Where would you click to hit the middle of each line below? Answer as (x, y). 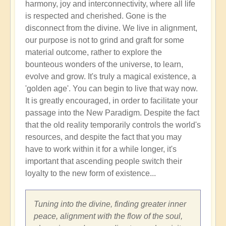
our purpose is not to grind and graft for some (105, 40)
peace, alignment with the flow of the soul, (108, 216)
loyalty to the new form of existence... (91, 174)
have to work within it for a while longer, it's (101, 149)
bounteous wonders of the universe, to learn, (104, 65)
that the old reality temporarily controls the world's (113, 125)
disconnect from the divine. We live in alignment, (111, 28)
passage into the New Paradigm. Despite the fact (112, 113)
